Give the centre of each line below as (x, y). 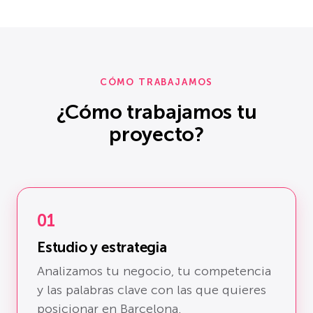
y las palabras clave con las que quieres (152, 290)
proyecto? (156, 134)
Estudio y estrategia (102, 247)
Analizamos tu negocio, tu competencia (154, 271)
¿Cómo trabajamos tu (156, 112)
